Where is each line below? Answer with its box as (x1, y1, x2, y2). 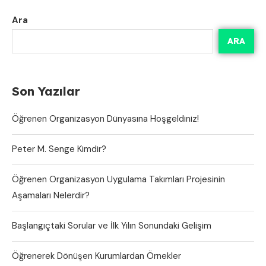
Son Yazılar (12, 83, 80, 99)
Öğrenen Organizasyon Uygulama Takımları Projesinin (12, 173, 225, 185)
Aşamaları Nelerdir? (12, 189, 90, 201)
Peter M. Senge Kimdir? (12, 142, 106, 155)
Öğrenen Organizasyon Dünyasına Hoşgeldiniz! (12, 112, 199, 125)
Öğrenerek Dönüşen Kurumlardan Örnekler (12, 249, 181, 262)
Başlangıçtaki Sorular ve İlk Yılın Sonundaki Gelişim (12, 219, 211, 232)
